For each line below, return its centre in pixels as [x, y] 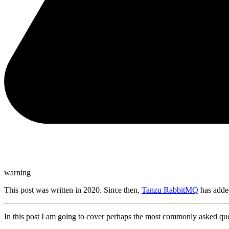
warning [17, 173]
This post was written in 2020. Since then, [73, 190]
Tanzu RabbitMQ [170, 190]
